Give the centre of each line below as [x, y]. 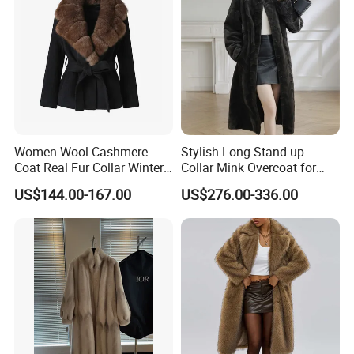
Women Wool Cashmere [81, 152]
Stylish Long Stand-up [242, 152]
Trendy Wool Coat [64, 184]
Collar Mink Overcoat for [248, 168]
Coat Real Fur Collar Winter [89, 168]
